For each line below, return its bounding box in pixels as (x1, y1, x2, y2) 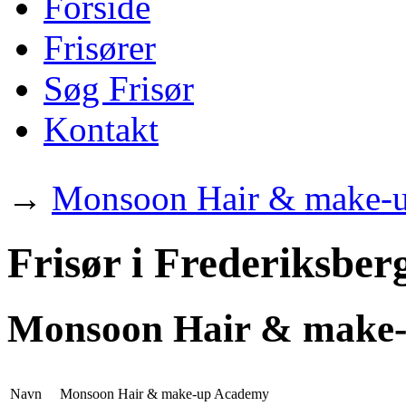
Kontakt (43, 110, 159, 150)
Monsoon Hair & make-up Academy (60, 386, 269, 402)
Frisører (43, 28, 156, 68)
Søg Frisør (43, 69, 194, 109)
